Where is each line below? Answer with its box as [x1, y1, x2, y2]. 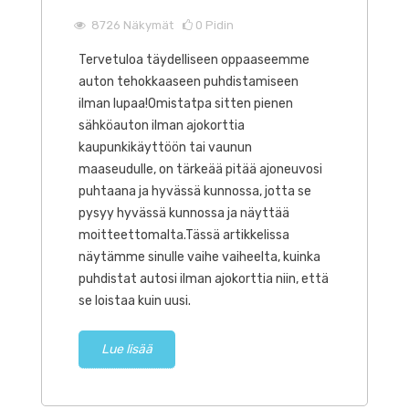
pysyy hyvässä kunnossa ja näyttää [79, 205, 289, 222]
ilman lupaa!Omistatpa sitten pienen [79, 96, 293, 112]
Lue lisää [101, 341, 152, 358]
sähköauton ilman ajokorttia [79, 118, 245, 134]
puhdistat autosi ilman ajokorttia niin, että [79, 271, 329, 288]
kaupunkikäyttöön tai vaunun [79, 140, 252, 156]
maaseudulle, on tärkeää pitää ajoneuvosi [79, 162, 322, 178]
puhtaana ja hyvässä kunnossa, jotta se [79, 184, 311, 200]
